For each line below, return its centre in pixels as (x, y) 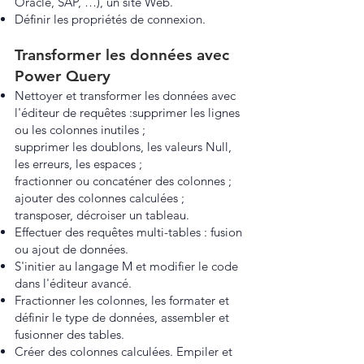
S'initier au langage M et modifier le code (126, 266)
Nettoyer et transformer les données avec (125, 95)
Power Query (63, 76)
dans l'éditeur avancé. (73, 283)
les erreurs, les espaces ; (78, 164)
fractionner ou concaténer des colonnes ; (123, 181)
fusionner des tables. (69, 334)
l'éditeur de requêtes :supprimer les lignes (127, 113)
